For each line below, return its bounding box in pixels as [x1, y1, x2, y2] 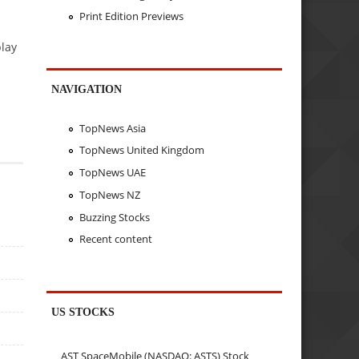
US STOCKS [51, 305, 115, 319]
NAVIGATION [51, 83, 123, 96]
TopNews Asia [79, 120, 146, 135]
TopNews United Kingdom [79, 143, 204, 158]
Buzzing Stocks [79, 209, 150, 224]
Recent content [79, 232, 152, 247]
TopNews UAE [79, 165, 146, 180]
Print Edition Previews [79, 9, 184, 24]
